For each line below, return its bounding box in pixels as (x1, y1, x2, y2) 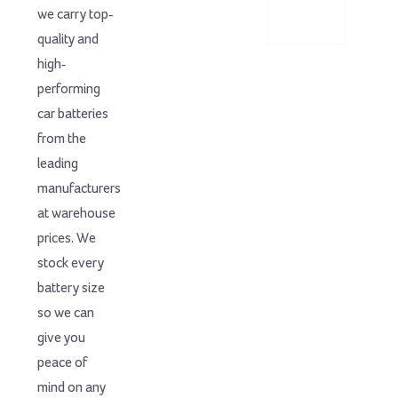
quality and (37, 32, 99, 48)
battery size (37, 281, 106, 297)
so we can (37, 306, 95, 322)
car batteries (37, 107, 109, 123)
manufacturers (37, 181, 122, 197)
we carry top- (37, 7, 114, 23)
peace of (37, 355, 88, 371)
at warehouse (37, 206, 116, 222)
